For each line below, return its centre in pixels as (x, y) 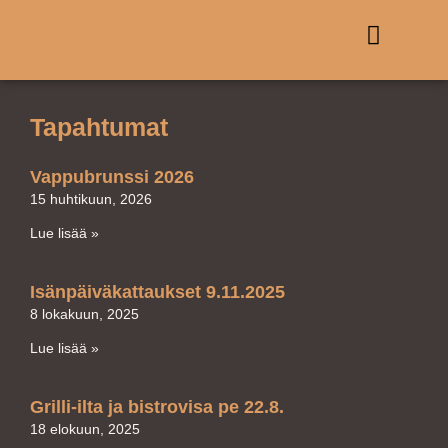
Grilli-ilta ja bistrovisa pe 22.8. (157, 407)
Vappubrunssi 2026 (112, 177)
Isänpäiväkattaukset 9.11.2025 (157, 292)
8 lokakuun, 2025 (84, 314)
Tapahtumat (99, 127)
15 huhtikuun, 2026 (91, 199)
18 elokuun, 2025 (85, 429)
